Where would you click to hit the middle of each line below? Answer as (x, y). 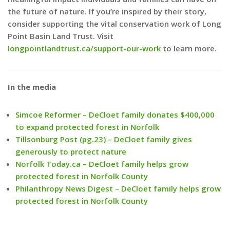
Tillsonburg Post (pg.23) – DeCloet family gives (104, 139)
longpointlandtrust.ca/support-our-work (84, 48)
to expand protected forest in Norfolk (87, 127)
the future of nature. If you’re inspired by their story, (107, 11)
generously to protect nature (71, 151)
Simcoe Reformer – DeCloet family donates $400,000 (115, 114)
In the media (32, 87)
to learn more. (189, 48)
